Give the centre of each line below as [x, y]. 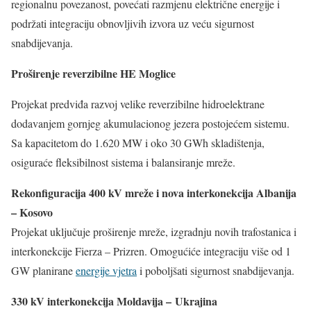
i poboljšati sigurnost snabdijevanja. [216, 270]
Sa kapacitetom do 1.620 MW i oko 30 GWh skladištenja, [138, 142]
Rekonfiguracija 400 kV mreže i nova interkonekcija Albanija [154, 192]
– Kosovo [32, 212]
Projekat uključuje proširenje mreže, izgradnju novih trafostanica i [154, 231]
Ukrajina [196, 301]
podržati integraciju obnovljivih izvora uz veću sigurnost [133, 23]
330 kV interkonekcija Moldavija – [91, 301]
